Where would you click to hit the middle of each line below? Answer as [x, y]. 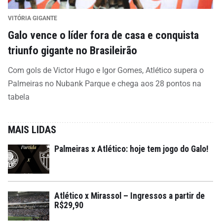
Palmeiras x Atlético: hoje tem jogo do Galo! [131, 149]
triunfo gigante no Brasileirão [73, 50]
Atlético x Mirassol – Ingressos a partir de [129, 196]
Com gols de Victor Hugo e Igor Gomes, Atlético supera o [106, 70]
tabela [19, 97]
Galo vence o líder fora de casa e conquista [103, 35]
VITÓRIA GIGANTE [33, 18]
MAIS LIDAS [32, 129]
